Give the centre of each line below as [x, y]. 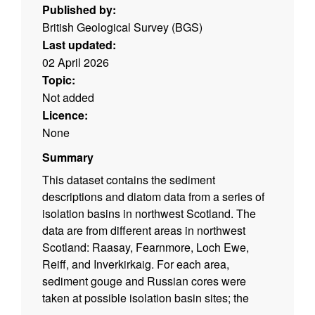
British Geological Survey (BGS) [122, 27]
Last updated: [79, 45]
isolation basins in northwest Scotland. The [149, 214]
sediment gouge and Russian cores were [144, 281]
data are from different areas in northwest [144, 231]
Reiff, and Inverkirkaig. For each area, [136, 264]
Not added [68, 98]
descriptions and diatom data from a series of [153, 197]
